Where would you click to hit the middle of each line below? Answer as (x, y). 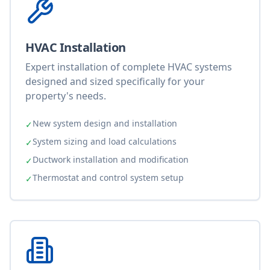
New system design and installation (105, 123)
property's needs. (66, 96)
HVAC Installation (76, 47)
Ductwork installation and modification (111, 159)
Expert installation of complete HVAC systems (129, 67)
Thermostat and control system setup (108, 177)
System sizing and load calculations (105, 141)
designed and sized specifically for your (115, 81)
